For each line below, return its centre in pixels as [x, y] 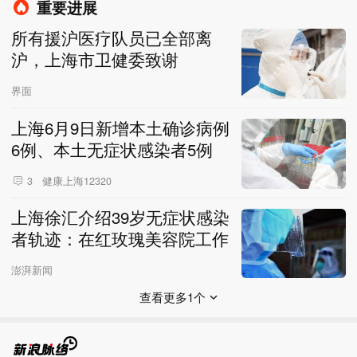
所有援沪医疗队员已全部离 [111, 37]
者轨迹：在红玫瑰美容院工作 [120, 239]
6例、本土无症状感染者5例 [112, 149]
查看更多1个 [173, 297]
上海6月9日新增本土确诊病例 [120, 127]
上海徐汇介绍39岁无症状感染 [120, 217]
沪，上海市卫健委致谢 [94, 59]
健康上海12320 [76, 180]
